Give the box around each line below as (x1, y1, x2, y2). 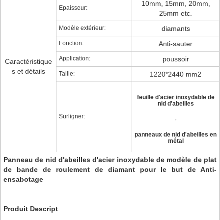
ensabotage (3, 175, 43, 183)
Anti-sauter (159, 40, 192, 48)
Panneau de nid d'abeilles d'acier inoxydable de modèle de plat (3, 156, 217, 164)
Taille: (59, 70, 75, 77)
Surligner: (59, 113, 85, 120)
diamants (161, 25, 190, 32)
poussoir (162, 55, 189, 63)
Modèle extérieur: (59, 25, 106, 31)
